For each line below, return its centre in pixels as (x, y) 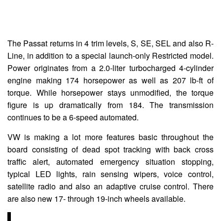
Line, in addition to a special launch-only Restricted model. (110, 55)
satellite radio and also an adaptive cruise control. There (110, 186)
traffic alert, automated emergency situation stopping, (110, 161)
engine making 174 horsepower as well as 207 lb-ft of (110, 80)
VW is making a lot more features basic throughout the (110, 137)
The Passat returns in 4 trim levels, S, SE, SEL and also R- (110, 43)
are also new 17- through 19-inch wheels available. (96, 198)
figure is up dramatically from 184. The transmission (110, 105)
